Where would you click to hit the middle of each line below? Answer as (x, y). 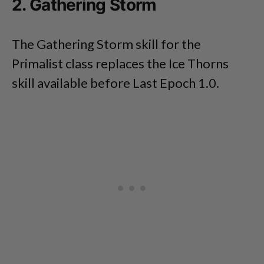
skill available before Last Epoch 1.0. (115, 82)
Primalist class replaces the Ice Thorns (120, 63)
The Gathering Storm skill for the (106, 44)
